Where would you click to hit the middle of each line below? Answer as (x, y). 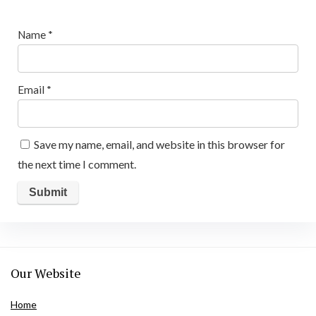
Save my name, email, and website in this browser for (159, 145)
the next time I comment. (77, 164)
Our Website (46, 273)
